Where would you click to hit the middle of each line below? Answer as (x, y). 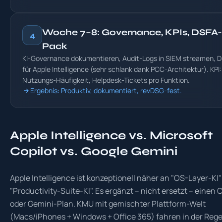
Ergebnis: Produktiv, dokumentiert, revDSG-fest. (106, 90)
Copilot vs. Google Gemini (94, 151)
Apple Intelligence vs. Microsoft (111, 136)
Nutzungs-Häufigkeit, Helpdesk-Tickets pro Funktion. (106, 80)
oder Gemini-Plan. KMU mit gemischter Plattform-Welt (108, 204)
